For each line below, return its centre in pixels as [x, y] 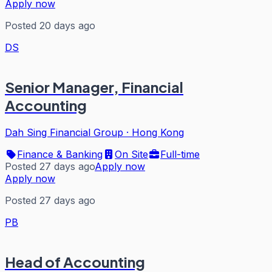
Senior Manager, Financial [94, 87]
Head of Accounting [75, 261]
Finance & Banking [60, 154]
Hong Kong [158, 132]
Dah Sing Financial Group [64, 132]
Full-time [180, 154]
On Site [131, 154]
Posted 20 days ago [50, 26]
